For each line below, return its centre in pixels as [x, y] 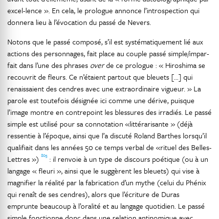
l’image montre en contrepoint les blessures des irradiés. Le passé [109, 112]
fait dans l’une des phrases [49, 65]
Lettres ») [24, 159]
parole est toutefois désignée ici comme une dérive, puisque [101, 100]
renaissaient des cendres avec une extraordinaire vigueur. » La [104, 88]
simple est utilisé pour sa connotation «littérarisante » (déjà [100, 124]
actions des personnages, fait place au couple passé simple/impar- [108, 53]
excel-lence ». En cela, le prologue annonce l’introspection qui [103, 10]
